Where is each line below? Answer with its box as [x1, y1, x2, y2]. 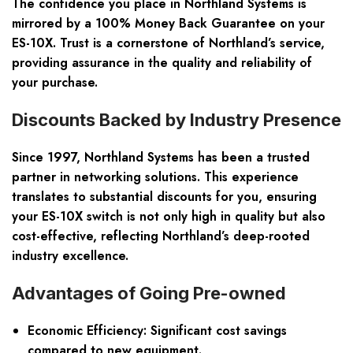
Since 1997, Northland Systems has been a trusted [12, 148, 310, 167]
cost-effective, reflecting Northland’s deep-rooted [12, 227, 310, 246]
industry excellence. [12, 247, 128, 266]
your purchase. [12, 73, 98, 92]
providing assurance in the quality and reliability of [12, 54, 312, 72]
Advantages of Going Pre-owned [12, 283, 286, 304]
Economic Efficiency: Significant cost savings [28, 321, 287, 340]
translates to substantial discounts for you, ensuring [12, 188, 317, 206]
